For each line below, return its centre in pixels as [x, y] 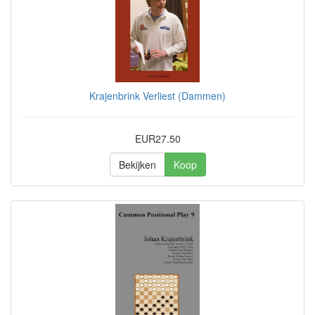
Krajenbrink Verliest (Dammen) [157, 96]
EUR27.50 [157, 139]
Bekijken [137, 165]
